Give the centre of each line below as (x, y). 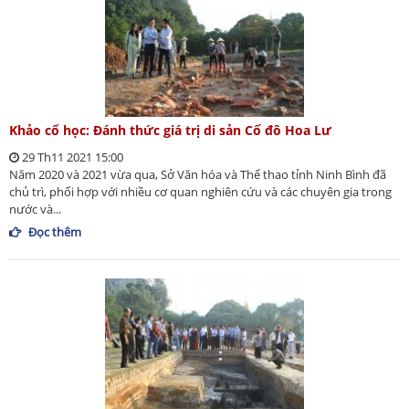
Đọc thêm (55, 231)
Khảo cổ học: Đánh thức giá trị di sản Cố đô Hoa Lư (170, 130)
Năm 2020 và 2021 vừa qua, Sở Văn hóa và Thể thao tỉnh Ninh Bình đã (198, 174)
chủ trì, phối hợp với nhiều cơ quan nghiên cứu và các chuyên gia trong (200, 191)
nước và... (35, 209)
